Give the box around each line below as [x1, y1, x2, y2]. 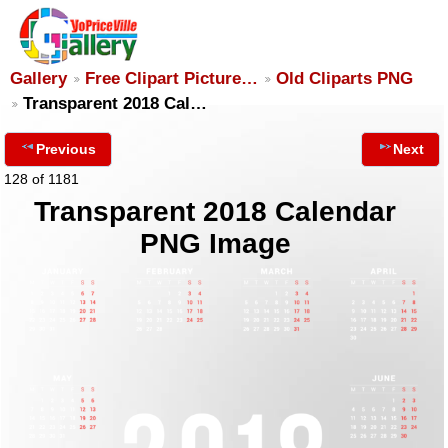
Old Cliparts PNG [276, 69, 413, 88]
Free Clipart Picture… [85, 69, 258, 88]
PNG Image [139, 228, 291, 259]
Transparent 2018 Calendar [34, 196, 397, 227]
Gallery [10, 69, 67, 88]
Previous [36, 141, 96, 157]
